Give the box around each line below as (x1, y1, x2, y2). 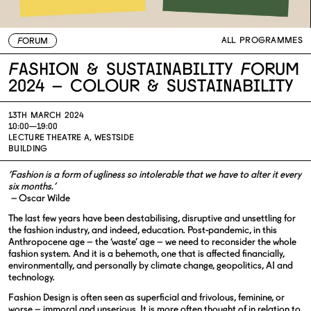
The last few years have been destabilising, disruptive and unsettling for (8, 214, 296, 224)
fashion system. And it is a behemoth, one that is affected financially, (8, 249, 285, 259)
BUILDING (8, 145, 48, 153)
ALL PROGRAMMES (221, 37, 303, 45)
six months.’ (8, 182, 56, 192)
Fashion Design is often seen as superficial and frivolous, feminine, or (8, 293, 285, 303)
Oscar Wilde (19, 194, 70, 203)
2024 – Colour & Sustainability (8, 79, 293, 96)
